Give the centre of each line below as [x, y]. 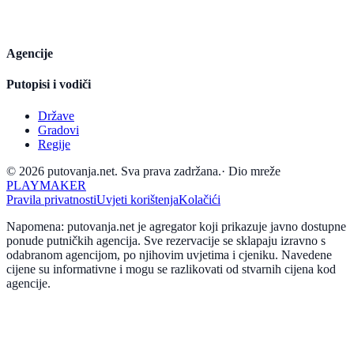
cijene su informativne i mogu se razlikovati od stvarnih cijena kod [171, 269]
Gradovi [58, 130]
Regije [54, 144]
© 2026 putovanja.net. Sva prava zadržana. [114, 171]
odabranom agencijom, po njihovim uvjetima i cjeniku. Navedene [169, 254]
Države [56, 115]
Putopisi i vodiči [49, 85]
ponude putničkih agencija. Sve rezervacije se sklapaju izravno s [166, 240]
